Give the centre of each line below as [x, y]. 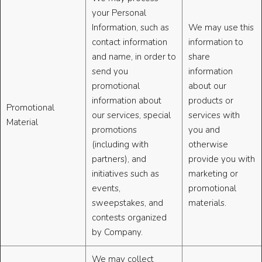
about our [207, 86]
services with [214, 116]
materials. [207, 203]
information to [216, 42]
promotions [114, 130]
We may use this [221, 28]
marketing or [213, 174]
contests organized [129, 218]
